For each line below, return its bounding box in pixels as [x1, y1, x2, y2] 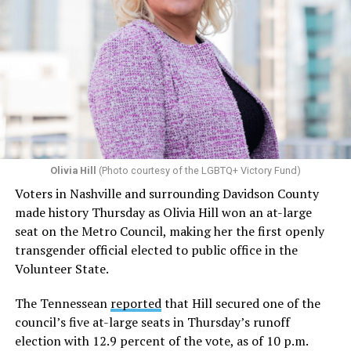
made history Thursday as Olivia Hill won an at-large [14, 204, 312, 222]
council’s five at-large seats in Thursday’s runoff [14, 313, 290, 331]
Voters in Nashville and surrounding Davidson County [14, 185, 319, 203]
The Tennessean [14, 295, 110, 313]
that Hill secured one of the [161, 295, 320, 313]
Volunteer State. [14, 260, 109, 278]
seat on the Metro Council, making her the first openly [14, 223, 324, 241]
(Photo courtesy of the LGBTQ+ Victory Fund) [96, 165, 301, 177]
